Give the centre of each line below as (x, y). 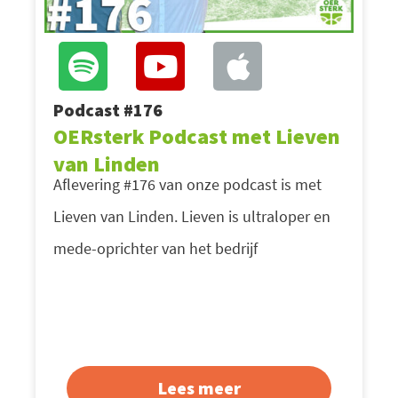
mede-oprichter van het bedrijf (155, 248)
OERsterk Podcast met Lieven (197, 136)
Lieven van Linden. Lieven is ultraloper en (192, 216)
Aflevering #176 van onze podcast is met (187, 184)
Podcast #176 (108, 109)
